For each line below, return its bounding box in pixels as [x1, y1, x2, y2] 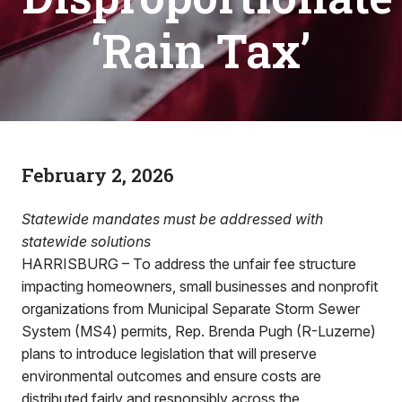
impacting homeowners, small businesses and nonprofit [22, 277, 378, 295]
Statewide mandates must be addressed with [22, 210, 323, 228]
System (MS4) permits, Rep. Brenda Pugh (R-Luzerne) [22, 322, 376, 340]
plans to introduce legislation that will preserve [22, 345, 317, 363]
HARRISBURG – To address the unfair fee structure [22, 255, 356, 273]
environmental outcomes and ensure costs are [22, 367, 321, 385]
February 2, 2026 [22, 162, 174, 188]
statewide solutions [22, 232, 151, 250]
